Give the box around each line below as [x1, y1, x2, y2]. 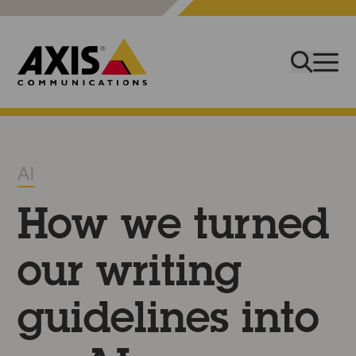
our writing [17, 254, 242, 296]
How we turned [17, 207, 330, 250]
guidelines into [17, 301, 319, 343]
